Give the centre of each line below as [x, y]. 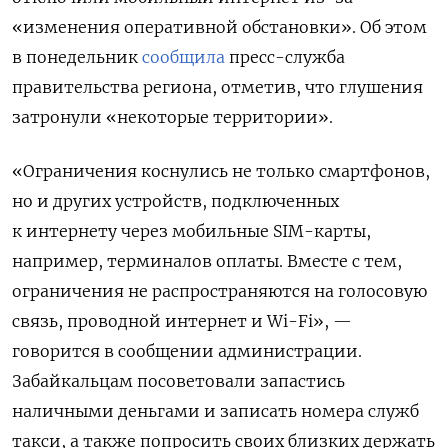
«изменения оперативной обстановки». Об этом [219, 27]
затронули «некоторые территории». [172, 117]
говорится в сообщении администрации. [187, 351]
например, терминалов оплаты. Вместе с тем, [207, 261]
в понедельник [77, 57]
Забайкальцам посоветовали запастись [178, 381]
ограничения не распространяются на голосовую [219, 291]
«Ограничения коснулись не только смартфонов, [221, 171]
